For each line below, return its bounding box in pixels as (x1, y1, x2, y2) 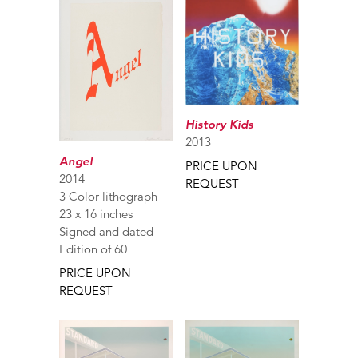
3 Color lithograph (59, 188, 157, 204)
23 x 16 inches (59, 205, 133, 221)
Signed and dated (59, 223, 153, 239)
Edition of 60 (59, 241, 127, 257)
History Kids (185, 117, 253, 133)
